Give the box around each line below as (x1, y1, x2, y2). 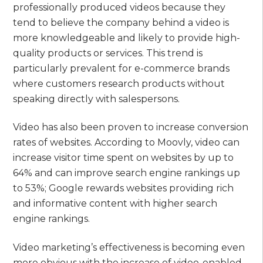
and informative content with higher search (13, 198, 218, 210)
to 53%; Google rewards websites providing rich (13, 183, 234, 194)
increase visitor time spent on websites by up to (13, 152, 234, 164)
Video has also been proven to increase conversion (13, 122, 249, 133)
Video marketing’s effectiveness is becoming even (13, 241, 245, 253)
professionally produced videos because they (13, 1, 226, 13)
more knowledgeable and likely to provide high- (13, 32, 241, 43)
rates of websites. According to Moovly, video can (13, 137, 240, 149)
